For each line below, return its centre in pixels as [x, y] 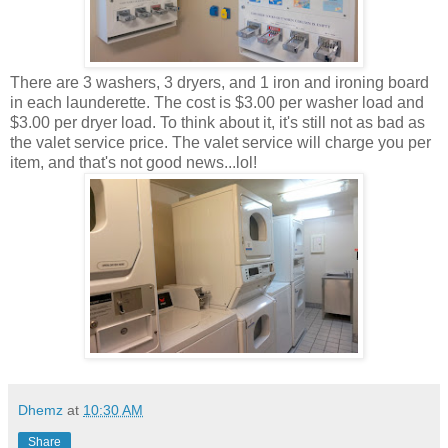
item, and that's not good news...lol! [133, 163]
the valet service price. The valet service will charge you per [220, 143]
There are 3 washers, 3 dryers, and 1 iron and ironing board [219, 83]
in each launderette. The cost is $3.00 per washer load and [217, 103]
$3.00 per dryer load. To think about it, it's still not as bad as [217, 123]
